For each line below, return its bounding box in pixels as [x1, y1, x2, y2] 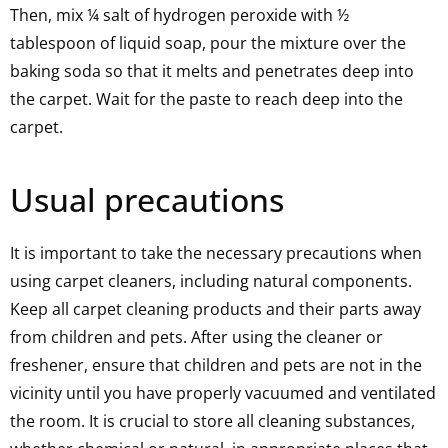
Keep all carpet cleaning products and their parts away [10, 298, 421, 321]
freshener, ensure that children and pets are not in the [10, 354, 422, 377]
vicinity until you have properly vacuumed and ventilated [10, 382, 436, 405]
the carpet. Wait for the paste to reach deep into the [10, 88, 403, 111]
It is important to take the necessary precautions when [10, 242, 422, 265]
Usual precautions [10, 178, 284, 222]
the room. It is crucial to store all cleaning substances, [10, 410, 415, 433]
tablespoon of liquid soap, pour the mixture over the [10, 32, 406, 55]
